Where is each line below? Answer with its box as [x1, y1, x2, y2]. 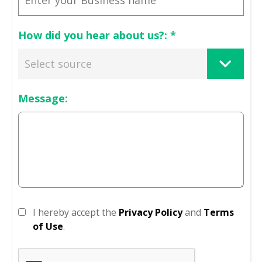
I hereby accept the [33, 205, 119, 219]
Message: [18, 91, 68, 105]
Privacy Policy [119, 205, 182, 219]
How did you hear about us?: [18, 27, 170, 42]
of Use [33, 219, 63, 233]
